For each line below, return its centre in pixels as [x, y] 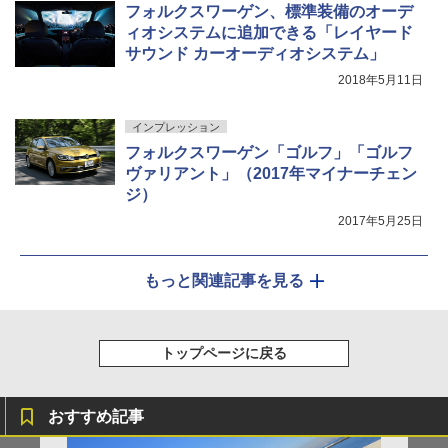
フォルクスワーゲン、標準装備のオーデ [269, 11]
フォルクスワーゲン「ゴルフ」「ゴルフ [269, 152]
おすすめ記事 [96, 416]
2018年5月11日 [380, 79]
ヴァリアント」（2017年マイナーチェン [271, 173]
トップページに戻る [224, 352]
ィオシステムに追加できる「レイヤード [269, 32]
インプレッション [176, 126]
